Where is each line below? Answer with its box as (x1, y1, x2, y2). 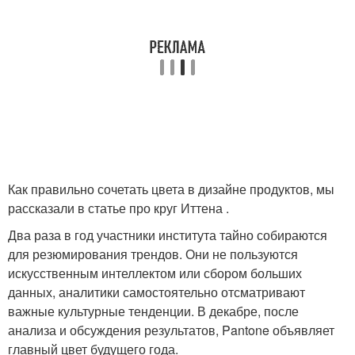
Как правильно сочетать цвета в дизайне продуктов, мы (8, 180, 334, 199)
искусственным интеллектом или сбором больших (8, 264, 302, 283)
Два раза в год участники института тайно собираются (8, 226, 327, 245)
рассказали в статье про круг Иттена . (8, 199, 229, 218)
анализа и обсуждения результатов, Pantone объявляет (8, 321, 334, 340)
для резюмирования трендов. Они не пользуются (8, 245, 298, 264)
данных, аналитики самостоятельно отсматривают (8, 283, 305, 302)
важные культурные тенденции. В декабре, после (8, 302, 299, 321)
